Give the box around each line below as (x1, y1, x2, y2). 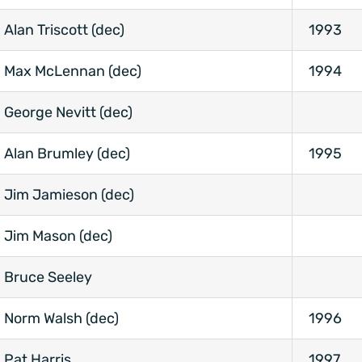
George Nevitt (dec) (4, 103, 133, 122)
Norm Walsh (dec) (4, 309, 119, 328)
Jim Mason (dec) (4, 227, 112, 246)
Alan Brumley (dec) (4, 145, 130, 163)
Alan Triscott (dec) (4, 21, 124, 40)
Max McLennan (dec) (4, 62, 141, 81)
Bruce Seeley (4, 268, 92, 287)
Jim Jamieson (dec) (4, 186, 134, 204)
